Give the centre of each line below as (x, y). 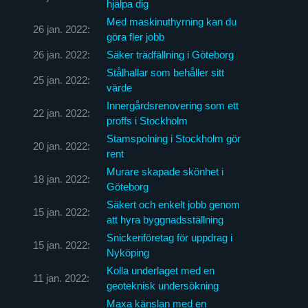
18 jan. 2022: (61, 179)
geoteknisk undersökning (162, 285)
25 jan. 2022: (61, 80)
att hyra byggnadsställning (165, 219)
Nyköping (128, 252)
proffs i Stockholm (147, 120)
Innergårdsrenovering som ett (172, 105)
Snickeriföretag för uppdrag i (169, 237)
